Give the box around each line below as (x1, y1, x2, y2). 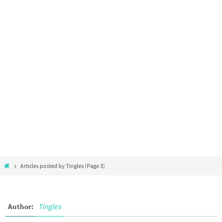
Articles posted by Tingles (20, 162, 84, 170)
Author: (8, 202, 35, 212)
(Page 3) (84, 162, 106, 170)
